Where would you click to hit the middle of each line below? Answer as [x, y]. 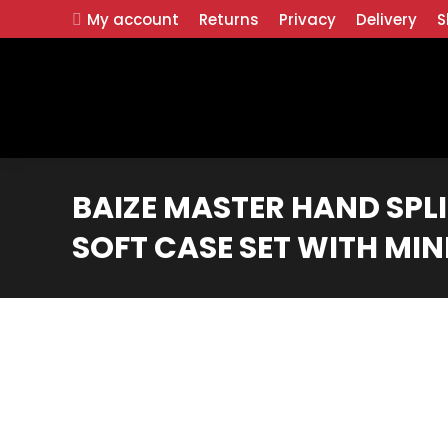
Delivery [387, 19]
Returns [229, 19]
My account [133, 19]
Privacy [308, 19]
